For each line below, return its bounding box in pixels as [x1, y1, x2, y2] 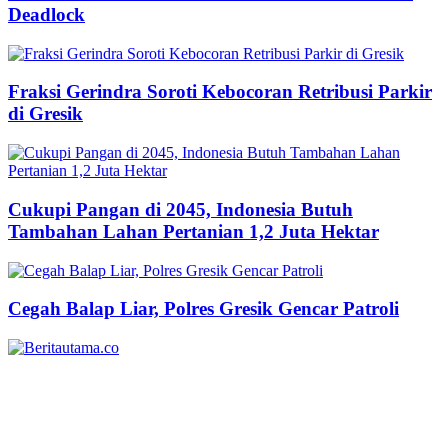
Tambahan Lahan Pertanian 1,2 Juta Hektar [8, 220, 379, 242]
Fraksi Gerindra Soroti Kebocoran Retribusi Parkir [8, 81, 432, 103]
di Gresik [8, 103, 83, 125]
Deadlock [8, 3, 85, 25]
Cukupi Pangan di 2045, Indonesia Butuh [8, 198, 353, 220]
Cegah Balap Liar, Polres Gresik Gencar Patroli [8, 298, 399, 320]
